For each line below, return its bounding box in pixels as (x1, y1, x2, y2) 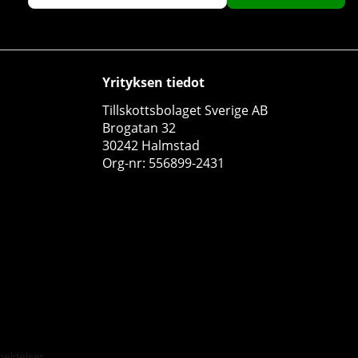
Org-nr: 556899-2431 (102, 154, 225, 173)
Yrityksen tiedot (102, 74, 205, 92)
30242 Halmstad (102, 137, 200, 155)
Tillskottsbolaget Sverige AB (102, 101, 268, 120)
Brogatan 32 (102, 119, 176, 137)
